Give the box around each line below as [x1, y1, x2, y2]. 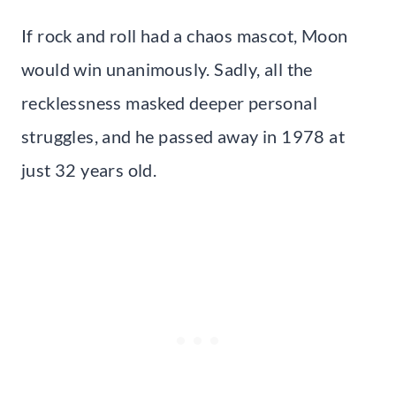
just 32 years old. [21, 158, 157, 180]
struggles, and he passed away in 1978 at [21, 125, 345, 147]
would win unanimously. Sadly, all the [21, 57, 313, 80]
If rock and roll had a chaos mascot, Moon [21, 24, 348, 46]
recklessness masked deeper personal [21, 91, 317, 113]
